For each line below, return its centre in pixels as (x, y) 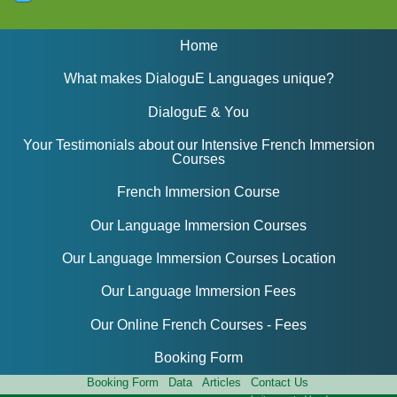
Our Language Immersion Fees (198, 292)
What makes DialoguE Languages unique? (198, 79)
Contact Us (280, 382)
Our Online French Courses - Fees (198, 324)
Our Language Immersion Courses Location (198, 258)
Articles (222, 382)
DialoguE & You (198, 112)
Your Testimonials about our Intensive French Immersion (198, 145)
